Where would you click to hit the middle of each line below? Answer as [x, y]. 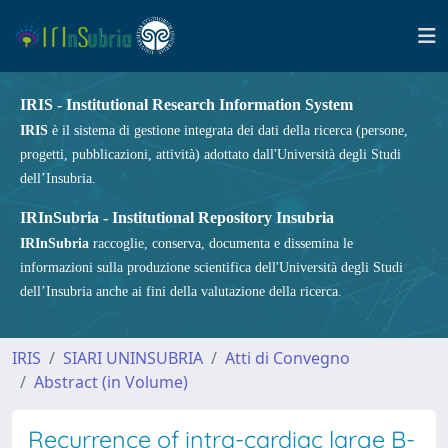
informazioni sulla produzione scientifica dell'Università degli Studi [211, 267]
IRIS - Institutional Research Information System [186, 104]
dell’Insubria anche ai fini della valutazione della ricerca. [181, 291]
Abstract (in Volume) [111, 382]
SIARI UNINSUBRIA [133, 358]
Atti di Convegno [287, 358]
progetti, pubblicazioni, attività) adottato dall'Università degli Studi [210, 154]
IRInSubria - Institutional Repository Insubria [177, 217]
